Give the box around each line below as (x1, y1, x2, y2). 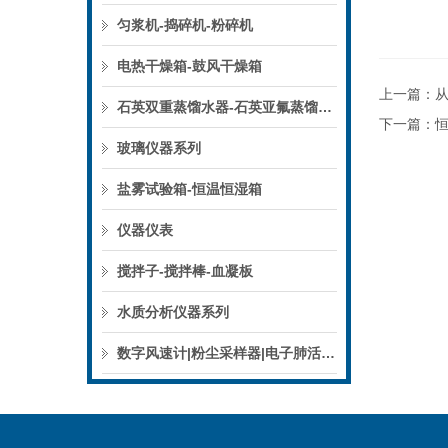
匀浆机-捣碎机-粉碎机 (117, 17, 253, 33)
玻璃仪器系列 (117, 140, 201, 156)
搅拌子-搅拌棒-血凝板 (117, 263, 253, 279)
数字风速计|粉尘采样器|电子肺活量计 (321, 345, 335, 361)
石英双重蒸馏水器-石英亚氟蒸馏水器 (318, 99, 332, 115)
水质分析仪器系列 (117, 304, 229, 320)
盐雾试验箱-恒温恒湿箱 (117, 181, 262, 197)
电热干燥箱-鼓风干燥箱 (117, 58, 262, 74)
